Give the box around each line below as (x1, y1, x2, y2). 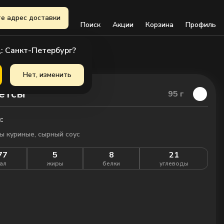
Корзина (145, 19, 173, 29)
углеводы (159, 159, 188, 167)
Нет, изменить (22, 69, 71, 79)
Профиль (185, 19, 216, 29)
